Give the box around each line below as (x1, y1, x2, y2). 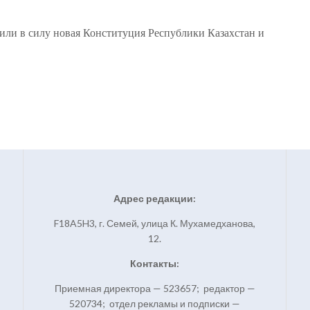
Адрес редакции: (113, 192, 196, 205)
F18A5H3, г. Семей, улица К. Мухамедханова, (54, 217, 255, 230)
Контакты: (130, 257, 179, 270)
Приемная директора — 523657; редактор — (54, 282, 255, 295)
